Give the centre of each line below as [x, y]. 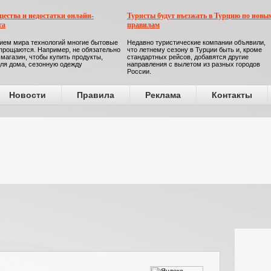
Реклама [163, 95]
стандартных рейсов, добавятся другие [188, 57]
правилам [143, 25]
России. [139, 71]
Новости [28, 95]
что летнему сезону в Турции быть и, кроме [194, 50]
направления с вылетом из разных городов [194, 64]
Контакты [232, 95]
